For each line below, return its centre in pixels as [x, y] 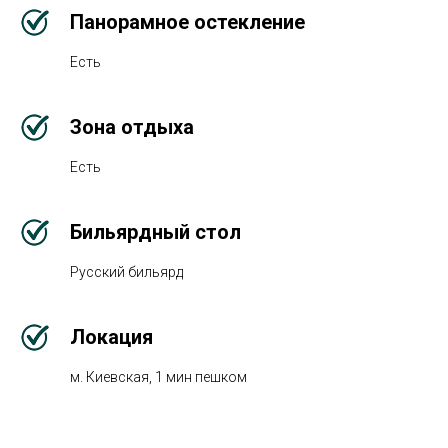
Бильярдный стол [155, 232]
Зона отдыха [132, 127]
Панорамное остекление [187, 22]
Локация [111, 337]
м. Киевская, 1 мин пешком [158, 377]
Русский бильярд [126, 272]
